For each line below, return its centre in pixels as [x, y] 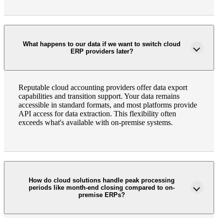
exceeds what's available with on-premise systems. [96, 122]
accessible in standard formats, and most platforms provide [108, 105]
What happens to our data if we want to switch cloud [102, 44]
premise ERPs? [102, 195]
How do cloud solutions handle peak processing [102, 180]
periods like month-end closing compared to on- [102, 187]
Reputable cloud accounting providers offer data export [103, 87]
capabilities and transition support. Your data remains [99, 96]
